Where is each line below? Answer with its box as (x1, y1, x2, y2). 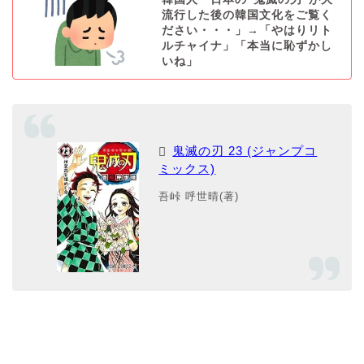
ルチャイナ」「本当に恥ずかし (161, 40, 332, 53)
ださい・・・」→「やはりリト (161, 24, 332, 37)
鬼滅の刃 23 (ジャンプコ (172, 143, 318, 158)
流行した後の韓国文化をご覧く (161, 9, 332, 22)
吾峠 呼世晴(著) (158, 189, 240, 202)
